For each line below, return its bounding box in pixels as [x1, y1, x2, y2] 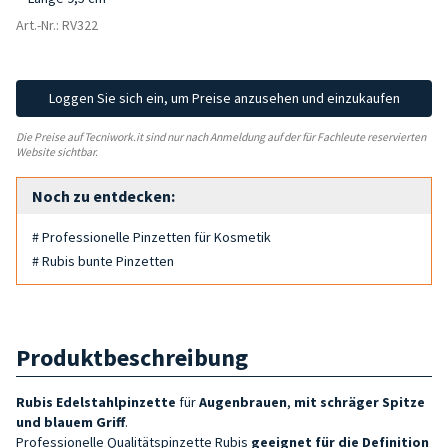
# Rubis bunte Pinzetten [32, 251, 174, 270]
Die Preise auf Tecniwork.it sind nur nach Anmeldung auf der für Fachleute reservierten [16, 129, 426, 144]
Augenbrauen [196, 392, 287, 411]
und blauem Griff [16, 412, 125, 431]
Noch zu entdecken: [32, 185, 175, 206]
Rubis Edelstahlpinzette [16, 392, 179, 411]
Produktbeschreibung [16, 341, 248, 373]
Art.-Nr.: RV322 [16, 16, 98, 34]
